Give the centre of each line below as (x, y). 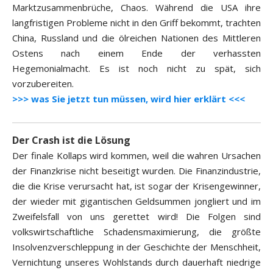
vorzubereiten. (43, 84)
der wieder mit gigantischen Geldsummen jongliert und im (136, 201)
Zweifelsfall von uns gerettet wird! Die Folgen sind (136, 217)
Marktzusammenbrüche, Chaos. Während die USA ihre (136, 8)
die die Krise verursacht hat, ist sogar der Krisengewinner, (136, 186)
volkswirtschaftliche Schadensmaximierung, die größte (136, 232)
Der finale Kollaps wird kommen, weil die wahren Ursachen (136, 156)
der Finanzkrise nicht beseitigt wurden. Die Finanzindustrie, (136, 171)
